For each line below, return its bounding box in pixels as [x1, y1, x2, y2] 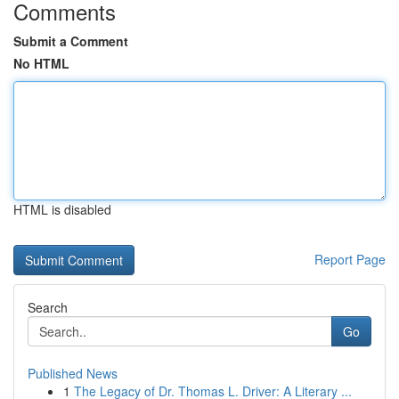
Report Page [314, 250, 386, 268]
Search [28, 298, 68, 316]
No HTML [13, 54, 69, 72]
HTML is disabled [13, 200, 111, 218]
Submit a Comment [13, 32, 128, 50]
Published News [28, 364, 118, 382]
